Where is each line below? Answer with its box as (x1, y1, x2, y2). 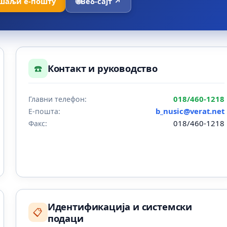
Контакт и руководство (47, 62, 158, 75)
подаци (47, 212, 84, 225)
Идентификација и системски (47, 200, 193, 213)
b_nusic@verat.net (156, 105, 225, 116)
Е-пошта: (28, 106, 60, 116)
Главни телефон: (28, 94, 87, 104)
